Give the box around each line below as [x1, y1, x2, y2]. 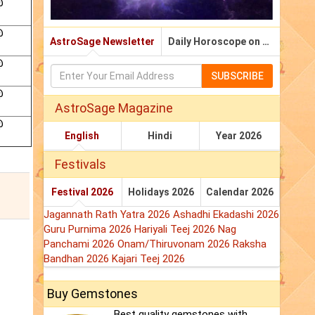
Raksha [233, 238, 266, 251]
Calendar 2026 [206, 186, 274, 198]
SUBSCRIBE [211, 70, 264, 82]
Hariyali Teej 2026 [134, 223, 218, 236]
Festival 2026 [51, 186, 114, 198]
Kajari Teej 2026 [112, 252, 185, 266]
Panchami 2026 [44, 238, 117, 251]
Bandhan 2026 [44, 252, 112, 266]
